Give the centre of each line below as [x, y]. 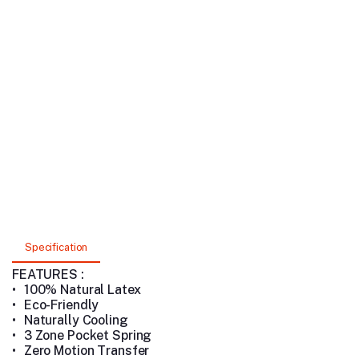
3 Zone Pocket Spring [88, 335]
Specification [56, 247]
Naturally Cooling [76, 320]
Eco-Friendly [61, 305]
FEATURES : [48, 274]
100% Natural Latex [82, 290]
